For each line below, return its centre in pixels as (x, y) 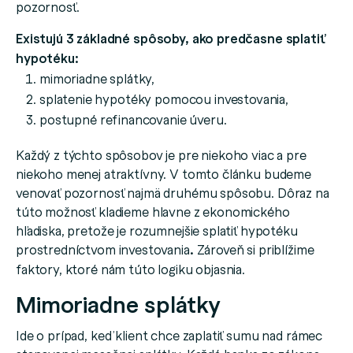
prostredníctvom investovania (103, 249)
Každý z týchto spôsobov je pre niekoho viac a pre (161, 155)
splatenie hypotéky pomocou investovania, (164, 99)
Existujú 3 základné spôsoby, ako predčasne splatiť (170, 39)
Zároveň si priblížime (254, 249)
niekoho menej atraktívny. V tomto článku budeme (163, 174)
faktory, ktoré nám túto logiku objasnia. (131, 269)
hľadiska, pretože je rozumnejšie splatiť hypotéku (157, 230)
